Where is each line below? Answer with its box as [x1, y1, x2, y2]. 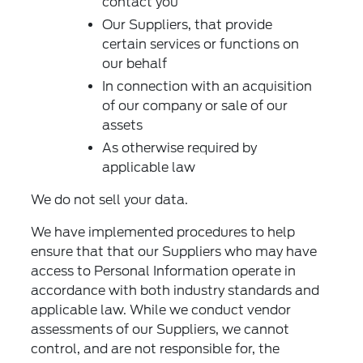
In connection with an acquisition [102, 79, 313, 95]
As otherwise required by [102, 140, 258, 156]
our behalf [102, 56, 168, 72]
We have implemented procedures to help [31, 224, 296, 241]
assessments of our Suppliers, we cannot [31, 322, 290, 338]
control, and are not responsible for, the [31, 341, 280, 357]
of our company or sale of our [102, 98, 288, 114]
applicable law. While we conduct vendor [31, 302, 292, 318]
